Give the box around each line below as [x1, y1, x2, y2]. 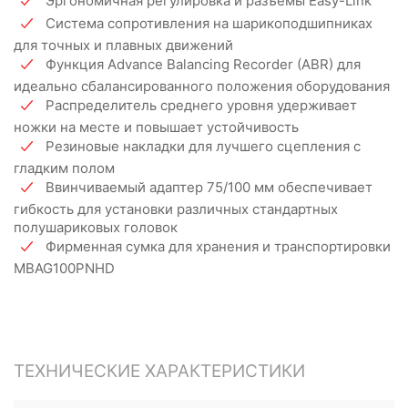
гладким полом [14, 159, 115, 177]
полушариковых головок [14, 219, 178, 236]
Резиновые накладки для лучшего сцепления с [46, 138, 361, 156]
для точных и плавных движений [14, 36, 233, 54]
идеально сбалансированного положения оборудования [14, 77, 390, 95]
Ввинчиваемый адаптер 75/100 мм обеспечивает [46, 178, 372, 197]
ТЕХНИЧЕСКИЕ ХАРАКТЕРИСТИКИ [14, 361, 305, 382]
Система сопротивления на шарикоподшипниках [46, 15, 372, 33]
